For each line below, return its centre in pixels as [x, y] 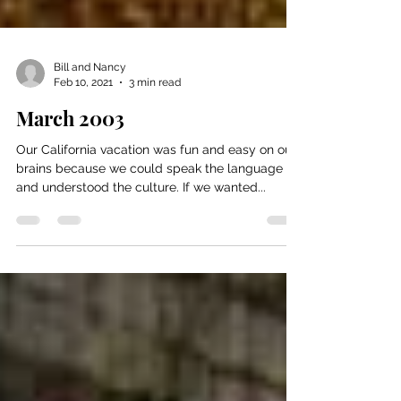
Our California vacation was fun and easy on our [156, 268]
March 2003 [70, 236]
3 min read [155, 200]
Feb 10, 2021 [83, 200]
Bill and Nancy [90, 185]
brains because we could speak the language [149, 286]
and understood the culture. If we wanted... [141, 305]
